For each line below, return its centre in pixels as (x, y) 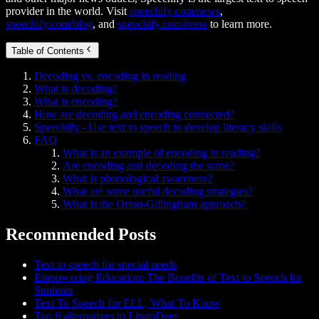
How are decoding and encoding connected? (134, 114)
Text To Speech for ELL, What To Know (127, 303)
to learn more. (240, 24)
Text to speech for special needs (105, 264)
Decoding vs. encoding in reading (110, 75)
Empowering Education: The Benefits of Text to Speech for (168, 277)
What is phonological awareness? (137, 178)
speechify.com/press (162, 24)
